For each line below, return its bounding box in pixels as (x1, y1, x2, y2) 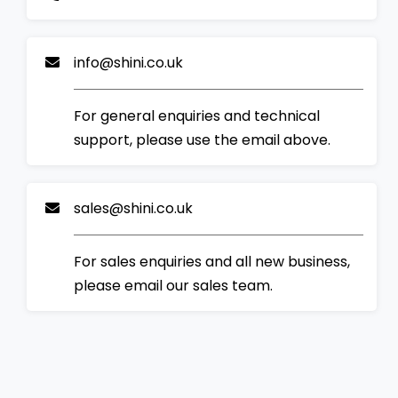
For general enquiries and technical (74, 105, 321, 126)
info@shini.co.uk (74, 52, 184, 73)
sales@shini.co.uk (74, 197, 194, 219)
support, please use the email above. (74, 129, 331, 150)
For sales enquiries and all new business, (74, 251, 351, 272)
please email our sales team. (74, 275, 274, 296)
